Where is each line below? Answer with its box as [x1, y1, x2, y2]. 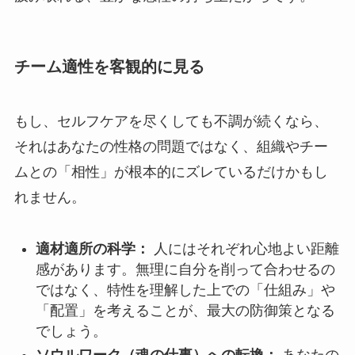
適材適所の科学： [35, 240, 150, 257]
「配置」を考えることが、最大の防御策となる [35, 302, 335, 319]
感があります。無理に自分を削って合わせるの [35, 261, 335, 277]
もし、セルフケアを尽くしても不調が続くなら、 [13, 113, 328, 129]
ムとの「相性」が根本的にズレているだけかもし [13, 163, 328, 180]
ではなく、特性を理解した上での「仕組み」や [35, 281, 335, 298]
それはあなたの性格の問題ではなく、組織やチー [13, 138, 328, 155]
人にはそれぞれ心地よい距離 [149, 240, 339, 257]
